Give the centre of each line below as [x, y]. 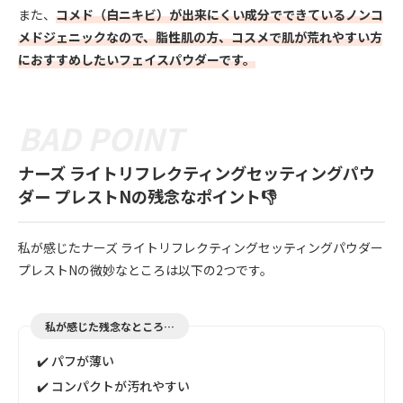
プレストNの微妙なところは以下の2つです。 [145, 270]
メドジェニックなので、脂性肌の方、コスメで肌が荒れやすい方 [200, 36]
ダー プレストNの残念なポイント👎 [147, 196]
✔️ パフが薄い [76, 361]
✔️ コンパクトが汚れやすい [113, 386]
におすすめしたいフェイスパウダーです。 [137, 59]
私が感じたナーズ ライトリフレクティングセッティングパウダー [201, 247]
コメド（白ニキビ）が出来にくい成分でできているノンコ [219, 14]
